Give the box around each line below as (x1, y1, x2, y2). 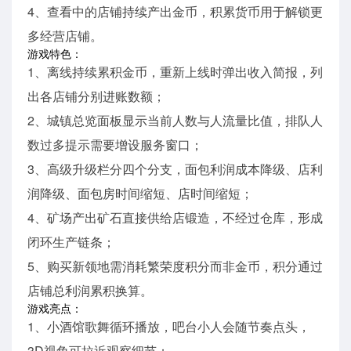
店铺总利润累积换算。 (27, 281, 153, 300)
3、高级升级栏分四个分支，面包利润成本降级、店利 (27, 160, 323, 179)
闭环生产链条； (27, 233, 115, 251)
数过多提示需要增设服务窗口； (27, 136, 203, 154)
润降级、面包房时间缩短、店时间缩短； (27, 184, 253, 203)
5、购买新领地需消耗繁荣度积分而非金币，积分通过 (27, 257, 323, 276)
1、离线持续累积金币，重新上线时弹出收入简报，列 (27, 63, 323, 81)
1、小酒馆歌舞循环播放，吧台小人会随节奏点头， (27, 317, 310, 336)
